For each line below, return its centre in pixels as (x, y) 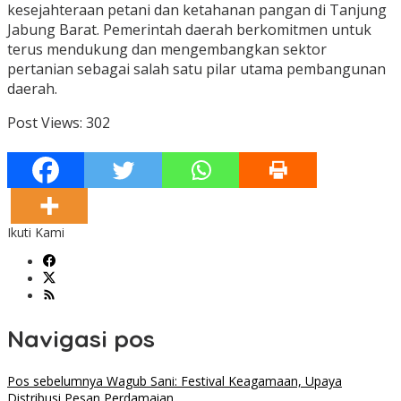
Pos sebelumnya (55, 381)
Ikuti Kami (36, 233)
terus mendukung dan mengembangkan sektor (167, 50)
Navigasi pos (81, 338)
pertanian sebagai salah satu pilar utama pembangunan (196, 69)
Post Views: (45, 123)
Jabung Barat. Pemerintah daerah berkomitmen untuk (189, 30)
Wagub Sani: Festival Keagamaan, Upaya (222, 381)
